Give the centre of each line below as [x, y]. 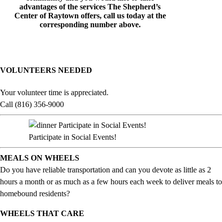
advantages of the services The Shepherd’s [90, 6]
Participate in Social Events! [72, 137]
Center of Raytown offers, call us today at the [90, 15]
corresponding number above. [90, 24]
